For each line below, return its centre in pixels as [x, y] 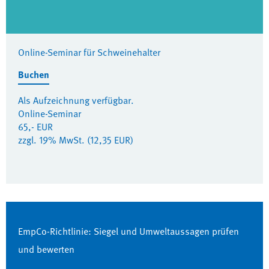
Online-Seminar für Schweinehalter [89, 52]
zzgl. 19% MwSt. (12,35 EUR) [76, 140]
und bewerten [46, 249]
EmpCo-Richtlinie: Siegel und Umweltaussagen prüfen [128, 231]
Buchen [34, 74]
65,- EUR [35, 127]
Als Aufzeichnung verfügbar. [76, 100]
